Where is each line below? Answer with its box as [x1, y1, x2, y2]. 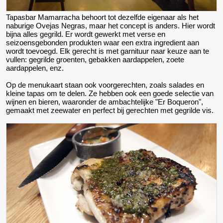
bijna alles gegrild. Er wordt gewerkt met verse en [6, 30, 165, 39]
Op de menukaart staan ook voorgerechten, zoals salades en [6, 81, 204, 90]
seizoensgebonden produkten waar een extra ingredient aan [6, 38, 199, 47]
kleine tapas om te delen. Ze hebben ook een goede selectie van [6, 89, 214, 98]
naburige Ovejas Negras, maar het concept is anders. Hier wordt [6, 21, 215, 30]
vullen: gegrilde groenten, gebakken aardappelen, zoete [6, 55, 184, 64]
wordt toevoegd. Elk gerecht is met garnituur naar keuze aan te [6, 47, 209, 56]
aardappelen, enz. [6, 64, 64, 73]
